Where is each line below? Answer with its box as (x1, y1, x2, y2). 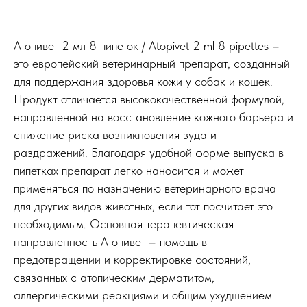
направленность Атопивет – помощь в (14, 234, 207, 249)
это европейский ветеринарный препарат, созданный (14, 56, 290, 71)
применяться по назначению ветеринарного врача (14, 181, 276, 196)
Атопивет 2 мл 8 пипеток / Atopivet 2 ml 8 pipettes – (14, 38, 280, 53)
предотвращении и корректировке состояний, (14, 252, 251, 267)
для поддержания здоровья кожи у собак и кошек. (14, 74, 273, 89)
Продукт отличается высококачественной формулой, (14, 92, 284, 107)
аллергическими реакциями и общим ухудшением (14, 288, 272, 303)
